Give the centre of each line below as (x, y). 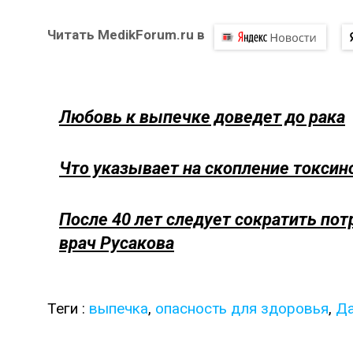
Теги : (68, 309)
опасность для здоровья (242, 309)
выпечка (119, 309)
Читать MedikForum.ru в (126, 35)
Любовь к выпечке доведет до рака (202, 117)
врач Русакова (117, 243)
